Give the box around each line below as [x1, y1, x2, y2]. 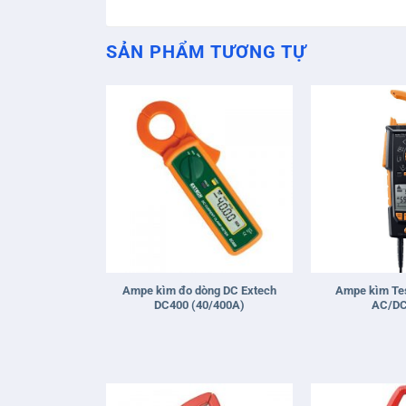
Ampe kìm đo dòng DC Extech [122, 284, 276, 298]
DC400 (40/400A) [154, 298, 245, 313]
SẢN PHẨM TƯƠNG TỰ [106, 41, 306, 63]
